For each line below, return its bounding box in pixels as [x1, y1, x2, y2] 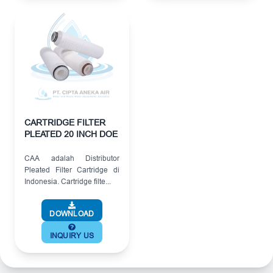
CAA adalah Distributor [24, 153, 119, 163]
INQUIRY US [49, 230, 94, 240]
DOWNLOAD [49, 208, 94, 218]
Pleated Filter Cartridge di [24, 165, 119, 174]
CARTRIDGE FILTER [24, 117, 105, 127]
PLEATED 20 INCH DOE [24, 129, 118, 139]
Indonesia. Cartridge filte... [24, 176, 111, 186]
